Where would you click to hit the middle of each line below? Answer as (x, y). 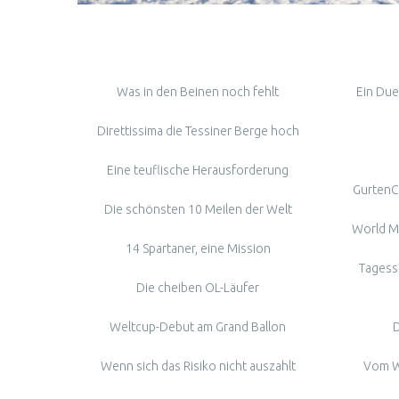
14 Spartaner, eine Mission (198, 248)
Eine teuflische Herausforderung (198, 170)
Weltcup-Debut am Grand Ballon (198, 326)
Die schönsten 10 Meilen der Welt (198, 209)
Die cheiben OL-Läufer (198, 287)
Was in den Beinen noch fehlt (198, 91)
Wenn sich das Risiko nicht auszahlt (198, 366)
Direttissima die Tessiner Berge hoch (198, 130)
